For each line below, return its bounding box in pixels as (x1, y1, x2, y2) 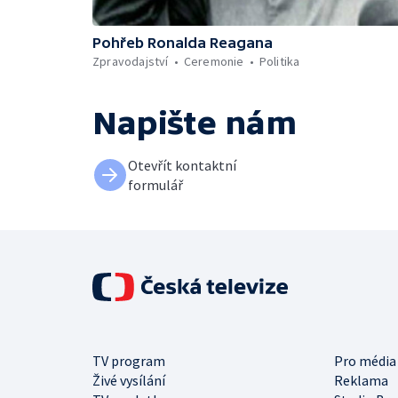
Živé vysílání (92, 371, 165, 389)
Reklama (334, 371, 388, 389)
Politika (259, 53, 300, 69)
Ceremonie (183, 53, 244, 69)
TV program (92, 352, 165, 370)
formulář (128, 176, 183, 194)
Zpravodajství (92, 53, 169, 69)
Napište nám (92, 105, 297, 141)
